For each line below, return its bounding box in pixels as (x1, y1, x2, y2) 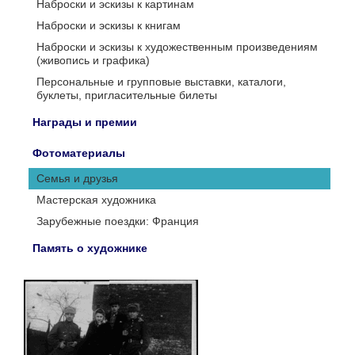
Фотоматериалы (32, 147, 125, 159)
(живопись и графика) (36, 54, 150, 67)
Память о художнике (32, 242, 147, 254)
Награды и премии (32, 116, 137, 128)
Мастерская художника (36, 193, 156, 206)
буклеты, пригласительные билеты (36, 89, 217, 101)
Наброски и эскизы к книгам (36, 19, 181, 32)
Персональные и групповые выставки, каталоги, (36, 75, 286, 88)
